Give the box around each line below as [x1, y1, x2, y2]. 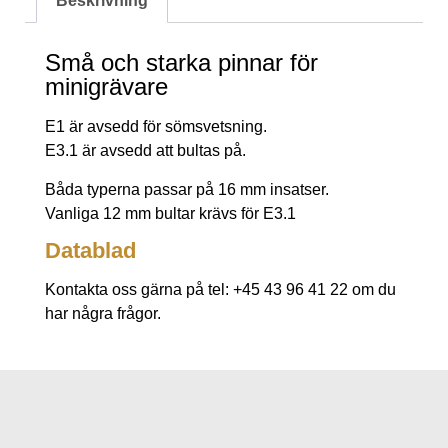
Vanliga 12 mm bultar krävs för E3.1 [45, 204, 296, 222]
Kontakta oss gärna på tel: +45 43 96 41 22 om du [45, 280, 396, 298]
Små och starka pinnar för [45, 49, 318, 77]
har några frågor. [45, 304, 161, 322]
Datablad [45, 237, 136, 263]
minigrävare [45, 73, 168, 101]
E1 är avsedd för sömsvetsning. [45, 118, 267, 136]
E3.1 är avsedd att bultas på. [45, 142, 246, 160]
